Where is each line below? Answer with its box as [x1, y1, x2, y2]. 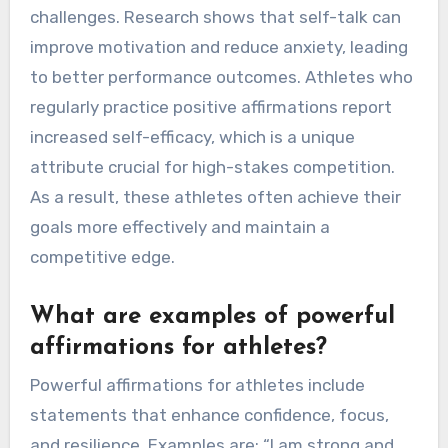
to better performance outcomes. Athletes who [29, 66, 413, 87]
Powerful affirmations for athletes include [29, 375, 365, 396]
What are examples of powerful [29, 304, 395, 329]
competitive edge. [29, 246, 175, 267]
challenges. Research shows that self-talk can [29, 6, 401, 27]
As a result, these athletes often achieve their [29, 186, 401, 207]
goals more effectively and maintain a [29, 216, 330, 237]
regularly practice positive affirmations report [29, 96, 392, 117]
